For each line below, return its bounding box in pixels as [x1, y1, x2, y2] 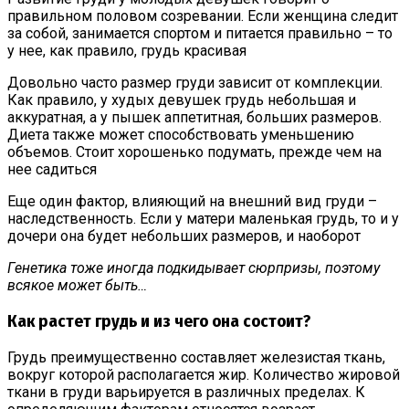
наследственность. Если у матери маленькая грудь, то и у [7, 210, 399, 228]
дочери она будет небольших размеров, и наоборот [7, 227, 361, 246]
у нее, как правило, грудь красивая [7, 42, 246, 60]
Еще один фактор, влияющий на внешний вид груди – [7, 193, 377, 211]
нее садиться [7, 161, 97, 179]
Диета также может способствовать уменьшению [7, 126, 354, 144]
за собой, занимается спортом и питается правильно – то [7, 25, 393, 43]
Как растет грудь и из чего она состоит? [7, 311, 310, 332]
